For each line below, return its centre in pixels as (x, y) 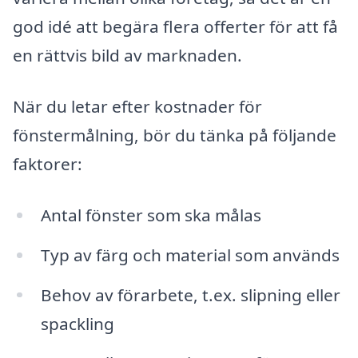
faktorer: (48, 164)
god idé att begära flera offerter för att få (175, 27)
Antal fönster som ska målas (151, 215)
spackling (77, 323)
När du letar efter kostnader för (137, 107)
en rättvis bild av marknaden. (127, 56)
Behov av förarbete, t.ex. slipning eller (190, 294)
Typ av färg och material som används (190, 255)
